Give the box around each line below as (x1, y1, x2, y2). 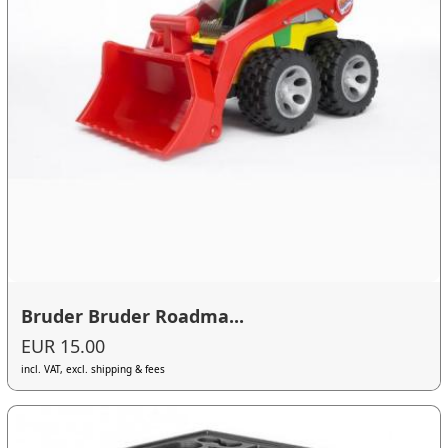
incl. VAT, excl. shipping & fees (21, 361, 166, 376)
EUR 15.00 (21, 333, 106, 358)
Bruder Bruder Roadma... (21, 304, 245, 329)
